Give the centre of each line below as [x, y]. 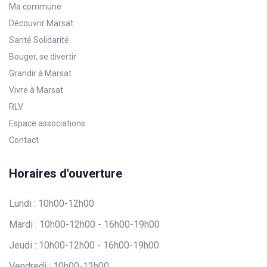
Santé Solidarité [39, 40]
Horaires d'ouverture [66, 173]
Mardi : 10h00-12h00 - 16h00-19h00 [84, 224]
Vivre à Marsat [36, 90]
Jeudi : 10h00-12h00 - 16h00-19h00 [84, 245]
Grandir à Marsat [40, 73]
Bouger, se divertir [43, 56]
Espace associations [47, 123]
